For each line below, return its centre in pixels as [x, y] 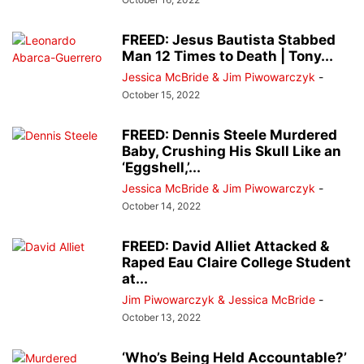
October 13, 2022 [161, 318]
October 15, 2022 [161, 95]
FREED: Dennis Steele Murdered [230, 135]
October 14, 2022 [161, 206]
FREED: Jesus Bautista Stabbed [229, 40]
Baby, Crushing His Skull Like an [232, 152]
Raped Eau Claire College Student [236, 263]
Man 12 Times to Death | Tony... [227, 56]
